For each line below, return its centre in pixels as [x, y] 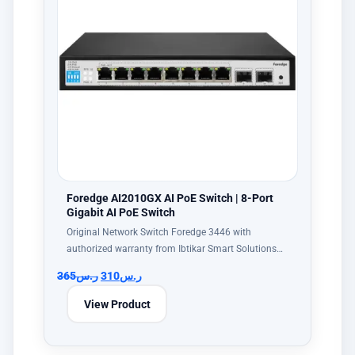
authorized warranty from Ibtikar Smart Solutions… [175, 249]
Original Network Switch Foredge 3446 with [159, 232]
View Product [117, 304]
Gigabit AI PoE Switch [121, 212]
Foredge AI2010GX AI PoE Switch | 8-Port [170, 198]
